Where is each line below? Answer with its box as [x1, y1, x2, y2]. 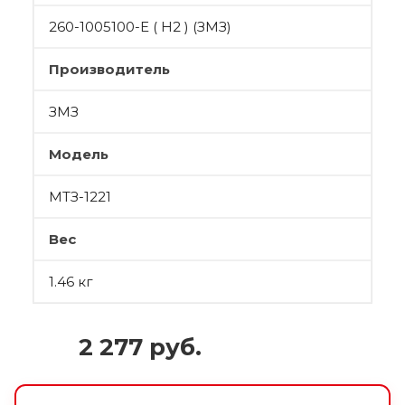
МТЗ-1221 [49, 188, 111, 205]
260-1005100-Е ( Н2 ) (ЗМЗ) [49, 18, 231, 35]
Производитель [49, 61, 170, 78]
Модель [49, 146, 108, 163]
